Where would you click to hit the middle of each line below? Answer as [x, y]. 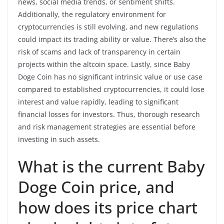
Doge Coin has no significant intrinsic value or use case [110, 76]
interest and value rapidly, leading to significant [98, 101]
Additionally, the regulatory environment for [92, 14]
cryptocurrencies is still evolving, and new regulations [108, 26]
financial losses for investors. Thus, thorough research [109, 114]
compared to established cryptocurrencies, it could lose [111, 89]
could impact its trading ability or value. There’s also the [112, 39]
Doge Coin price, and [96, 186]
